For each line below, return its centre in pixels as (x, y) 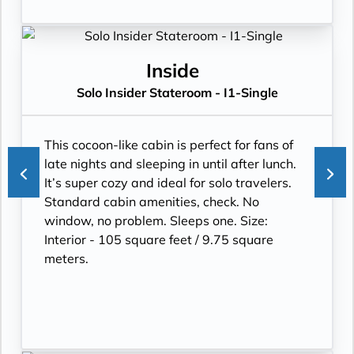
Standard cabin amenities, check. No (152, 201)
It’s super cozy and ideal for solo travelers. (168, 183)
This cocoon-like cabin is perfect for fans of (169, 145)
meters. (66, 258)
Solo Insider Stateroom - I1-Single (177, 92)
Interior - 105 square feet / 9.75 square (159, 239)
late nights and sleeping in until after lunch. (170, 164)
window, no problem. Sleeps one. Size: (156, 220)
